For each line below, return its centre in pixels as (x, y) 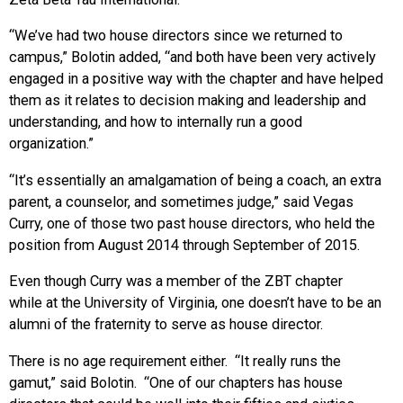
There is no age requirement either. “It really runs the (175, 361)
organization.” (51, 144)
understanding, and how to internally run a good (156, 122)
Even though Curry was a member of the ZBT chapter (176, 282)
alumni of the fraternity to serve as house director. (166, 325)
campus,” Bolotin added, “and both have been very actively (193, 58)
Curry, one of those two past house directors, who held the (192, 223)
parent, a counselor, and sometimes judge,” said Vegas (181, 201)
